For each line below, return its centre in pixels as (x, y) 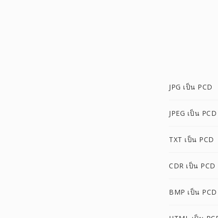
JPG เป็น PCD (191, 87)
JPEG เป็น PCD (193, 113)
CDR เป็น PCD (192, 166)
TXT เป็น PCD (191, 139)
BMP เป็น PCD (193, 192)
